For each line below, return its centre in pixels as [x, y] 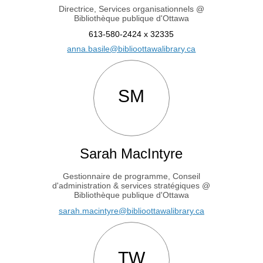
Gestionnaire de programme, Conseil [131, 176]
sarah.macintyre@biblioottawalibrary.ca [131, 211]
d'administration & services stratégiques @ [131, 186]
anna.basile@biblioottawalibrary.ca [131, 49]
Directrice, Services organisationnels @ [131, 9]
